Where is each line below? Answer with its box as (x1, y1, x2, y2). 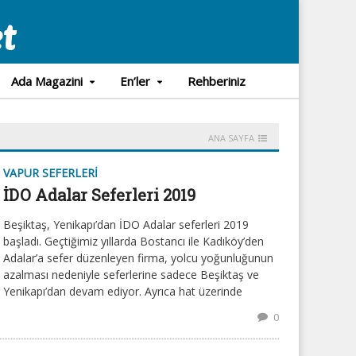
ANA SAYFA (208, 132, 254, 144)
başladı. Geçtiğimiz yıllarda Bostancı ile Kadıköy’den (3, 234, 264, 249)
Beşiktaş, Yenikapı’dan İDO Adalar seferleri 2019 (3, 217, 249, 232)
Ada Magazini (10, 73, 83, 89)
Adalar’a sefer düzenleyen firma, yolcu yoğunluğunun (3, 250, 273, 265)
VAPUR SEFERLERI (3, 165, 98, 180)
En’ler (119, 73, 150, 89)
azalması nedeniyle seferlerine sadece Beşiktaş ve (3, 267, 259, 282)
